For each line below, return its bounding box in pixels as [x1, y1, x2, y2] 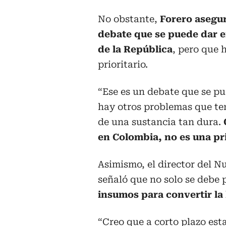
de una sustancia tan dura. [98, 117, 223, 128]
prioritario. [98, 59, 148, 70]
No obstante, [98, 14, 160, 25]
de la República [98, 44, 173, 55]
